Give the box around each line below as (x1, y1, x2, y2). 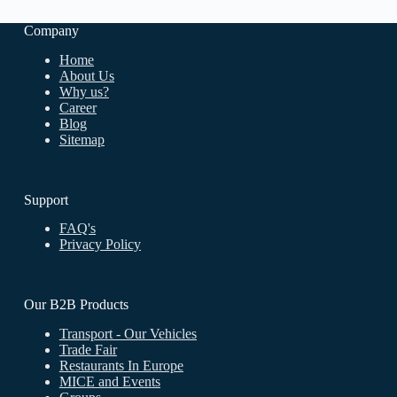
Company (23, 22, 79, 38)
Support (23, 191, 68, 207)
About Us (58, 67, 114, 83)
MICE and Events (58, 374, 160, 390)
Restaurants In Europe (58, 358, 183, 374)
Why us (58, 83, 103, 99)
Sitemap (58, 131, 105, 147)
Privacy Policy (58, 237, 141, 253)
